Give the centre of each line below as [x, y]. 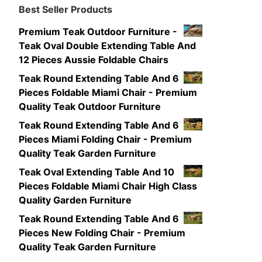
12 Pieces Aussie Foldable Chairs [93, 60]
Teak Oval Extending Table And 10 [96, 172]
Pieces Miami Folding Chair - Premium [105, 139]
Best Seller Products [65, 9]
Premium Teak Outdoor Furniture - [98, 32]
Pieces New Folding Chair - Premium [102, 233]
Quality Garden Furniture [75, 200]
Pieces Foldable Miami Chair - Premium [108, 92]
